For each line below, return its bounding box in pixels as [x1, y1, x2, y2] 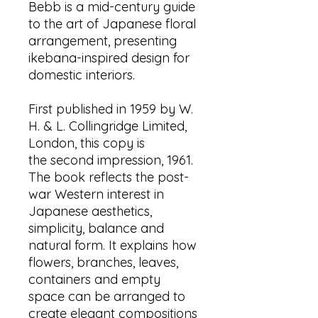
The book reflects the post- [28, 169, 189, 185]
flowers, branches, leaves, [28, 254, 178, 270]
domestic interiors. [28, 67, 135, 83]
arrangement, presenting [28, 33, 177, 49]
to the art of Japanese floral [28, 16, 196, 32]
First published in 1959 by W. [28, 101, 193, 117]
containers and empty [28, 271, 160, 287]
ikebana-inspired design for [28, 50, 190, 66]
